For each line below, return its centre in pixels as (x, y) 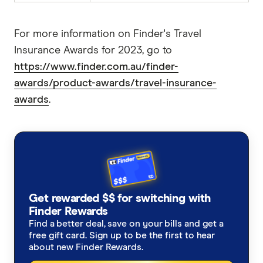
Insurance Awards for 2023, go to (93, 50)
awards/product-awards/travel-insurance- (115, 83)
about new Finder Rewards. (86, 247)
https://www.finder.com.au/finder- (96, 67)
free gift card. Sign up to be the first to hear (122, 235)
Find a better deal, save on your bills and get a (127, 223)
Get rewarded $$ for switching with (120, 198)
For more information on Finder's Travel (108, 34)
